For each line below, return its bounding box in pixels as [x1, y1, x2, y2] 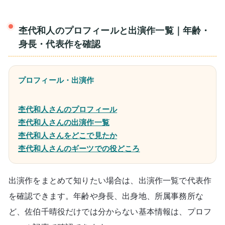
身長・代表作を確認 [19, 39, 101, 49]
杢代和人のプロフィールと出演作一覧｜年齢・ [19, 25, 210, 36]
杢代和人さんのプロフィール [18, 105, 118, 114]
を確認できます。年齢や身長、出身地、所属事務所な [9, 191, 203, 200]
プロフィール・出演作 [18, 76, 94, 85]
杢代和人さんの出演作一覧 [18, 119, 109, 127]
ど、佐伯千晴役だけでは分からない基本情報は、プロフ [9, 207, 211, 216]
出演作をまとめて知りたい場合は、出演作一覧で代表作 [9, 176, 211, 185]
